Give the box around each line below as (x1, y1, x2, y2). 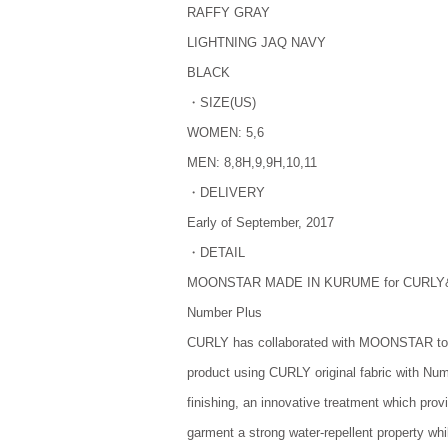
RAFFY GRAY (187, 5, 270, 20)
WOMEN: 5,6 (187, 125, 264, 140)
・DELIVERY (187, 185, 265, 200)
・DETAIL (187, 245, 245, 260)
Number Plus (187, 305, 262, 320)
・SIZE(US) (187, 95, 256, 110)
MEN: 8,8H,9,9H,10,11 (187, 155, 317, 170)
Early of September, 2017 (187, 215, 334, 230)
